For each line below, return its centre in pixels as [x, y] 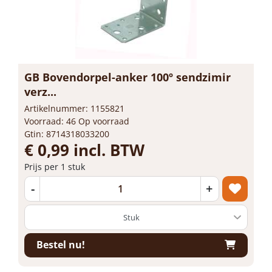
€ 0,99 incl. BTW [84, 150]
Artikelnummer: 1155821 [74, 108]
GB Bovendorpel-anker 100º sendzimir [127, 77]
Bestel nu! [61, 245]
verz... [40, 91]
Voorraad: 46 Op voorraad [77, 121]
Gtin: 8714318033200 [67, 134]
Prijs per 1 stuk [55, 166]
